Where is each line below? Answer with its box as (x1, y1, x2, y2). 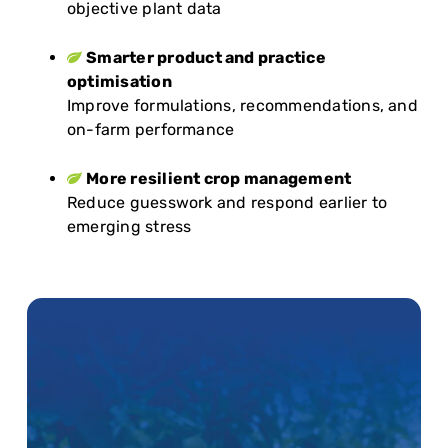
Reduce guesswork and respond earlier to (66, 192, 388, 212)
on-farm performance (66, 119, 235, 139)
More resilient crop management (86, 168, 352, 188)
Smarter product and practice (86, 47, 326, 67)
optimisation (66, 71, 172, 91)
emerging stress (66, 216, 192, 236)
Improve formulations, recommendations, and (66, 95, 418, 115)
